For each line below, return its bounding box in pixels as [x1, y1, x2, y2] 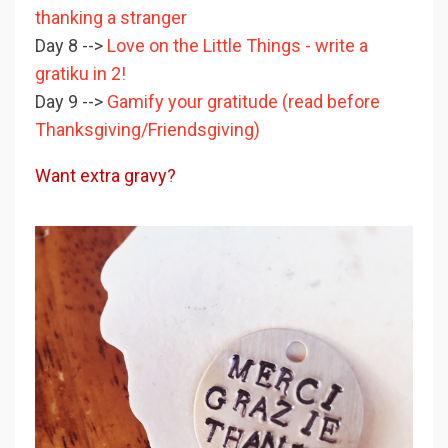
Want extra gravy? [35, 164, 176, 186]
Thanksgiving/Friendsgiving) [35, 118, 260, 140]
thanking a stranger [35, 6, 187, 28]
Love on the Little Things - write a [107, 34, 368, 56]
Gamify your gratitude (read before [107, 90, 380, 112]
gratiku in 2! [35, 62, 126, 84]
